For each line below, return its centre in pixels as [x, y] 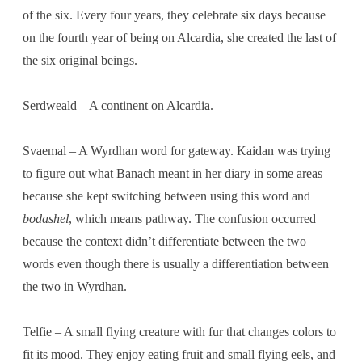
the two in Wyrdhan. [75, 286]
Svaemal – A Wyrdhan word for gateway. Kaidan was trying [177, 150]
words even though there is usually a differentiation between [176, 263]
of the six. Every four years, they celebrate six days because [174, 15]
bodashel [46, 218]
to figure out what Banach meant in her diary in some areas [173, 173]
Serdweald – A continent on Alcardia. [118, 105]
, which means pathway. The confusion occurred [192, 218]
